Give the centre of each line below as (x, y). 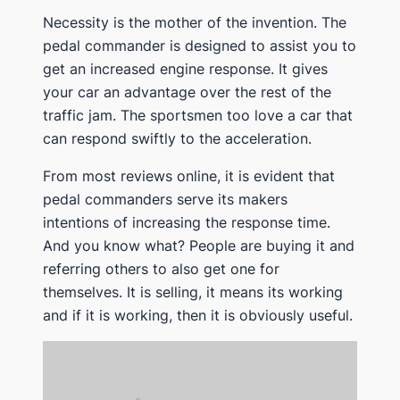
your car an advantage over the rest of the (187, 92)
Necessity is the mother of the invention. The (195, 22)
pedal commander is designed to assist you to (200, 45)
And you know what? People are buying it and (199, 245)
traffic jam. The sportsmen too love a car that (198, 115)
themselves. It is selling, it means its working (193, 292)
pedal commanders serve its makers (165, 199)
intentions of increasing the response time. (187, 222)
